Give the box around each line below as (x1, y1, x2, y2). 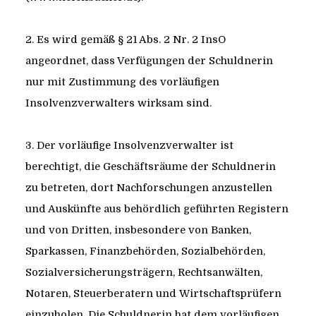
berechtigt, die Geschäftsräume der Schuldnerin (25, 161, 276, 173)
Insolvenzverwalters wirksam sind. (25, 97, 212, 109)
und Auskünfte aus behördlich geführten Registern (25, 203, 288, 215)
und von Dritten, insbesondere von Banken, (25, 224, 251, 236)
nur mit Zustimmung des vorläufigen (25, 76, 219, 88)
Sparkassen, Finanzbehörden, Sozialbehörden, (25, 245, 265, 257)
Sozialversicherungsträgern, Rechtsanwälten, (25, 267, 262, 279)
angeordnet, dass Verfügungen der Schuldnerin (25, 55, 273, 67)
